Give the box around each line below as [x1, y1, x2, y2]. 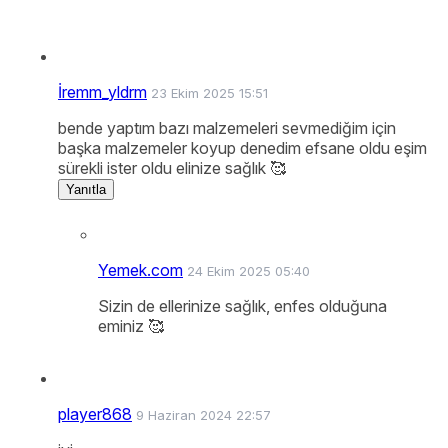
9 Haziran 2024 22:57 [136, 406, 271, 423]
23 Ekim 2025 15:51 [151, 84, 268, 101]
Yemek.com [98, 259, 183, 280]
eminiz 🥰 [98, 315, 164, 336]
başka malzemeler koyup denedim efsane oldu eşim [58, 137, 427, 158]
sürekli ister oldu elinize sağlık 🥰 [58, 157, 286, 178]
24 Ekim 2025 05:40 [187, 262, 310, 279]
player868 [58, 403, 132, 424]
